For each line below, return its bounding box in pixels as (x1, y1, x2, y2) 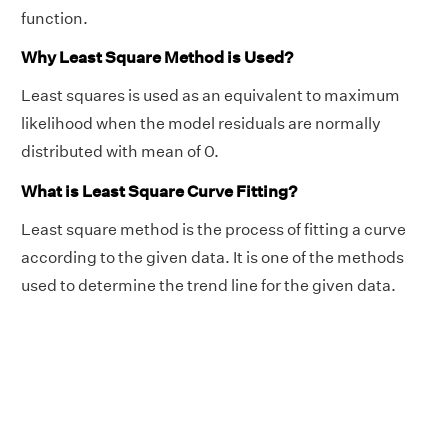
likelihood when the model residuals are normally (21, 114, 381, 134)
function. (21, 8, 88, 28)
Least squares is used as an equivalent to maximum (21, 86, 400, 106)
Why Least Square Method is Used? (21, 48, 293, 68)
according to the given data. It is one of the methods (21, 247, 404, 267)
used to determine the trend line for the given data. (21, 275, 396, 295)
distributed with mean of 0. (21, 142, 219, 162)
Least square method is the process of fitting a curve (21, 219, 406, 239)
